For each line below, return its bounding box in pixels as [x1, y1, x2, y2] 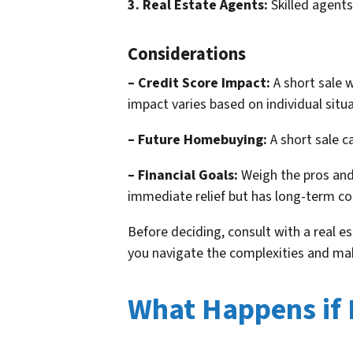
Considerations [128, 42, 246, 68]
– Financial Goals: [128, 165, 238, 186]
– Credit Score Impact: [128, 73, 270, 94]
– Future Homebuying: [128, 130, 267, 150]
